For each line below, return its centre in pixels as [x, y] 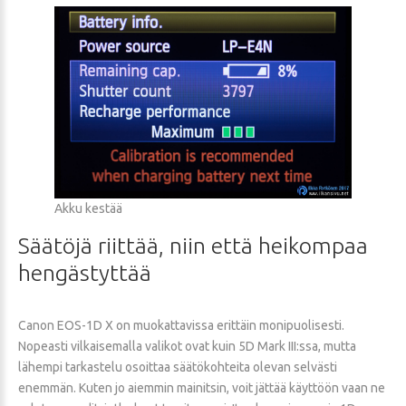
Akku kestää [88, 209]
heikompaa [313, 246]
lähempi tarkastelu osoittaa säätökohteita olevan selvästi [178, 367]
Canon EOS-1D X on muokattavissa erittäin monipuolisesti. [181, 326]
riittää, [131, 246]
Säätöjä [55, 246]
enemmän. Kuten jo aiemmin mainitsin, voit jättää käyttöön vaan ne [202, 388]
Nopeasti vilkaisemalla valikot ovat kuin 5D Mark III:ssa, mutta [187, 347]
